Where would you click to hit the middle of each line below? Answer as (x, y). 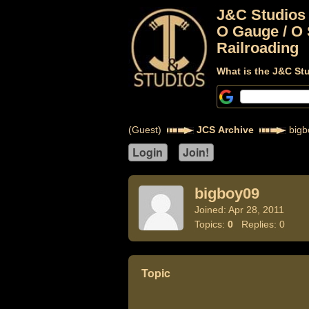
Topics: (211, 224)
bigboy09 (227, 193)
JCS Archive (225, 130)
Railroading (257, 48)
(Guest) (147, 130)
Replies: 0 (259, 224)
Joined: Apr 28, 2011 (239, 210)
